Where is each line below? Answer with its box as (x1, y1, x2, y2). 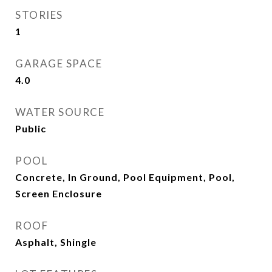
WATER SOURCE (15, 106, 104, 118)
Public (15, 123, 46, 134)
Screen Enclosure (15, 188, 102, 199)
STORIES (15, 8, 63, 21)
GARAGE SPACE (15, 57, 102, 70)
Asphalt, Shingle (15, 236, 97, 248)
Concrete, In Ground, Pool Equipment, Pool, (15, 171, 235, 183)
